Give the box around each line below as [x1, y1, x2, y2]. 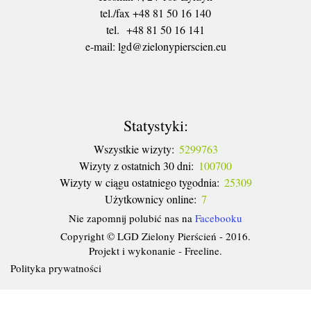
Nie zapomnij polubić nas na [69, 210, 195, 225]
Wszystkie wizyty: [93, 141, 174, 156]
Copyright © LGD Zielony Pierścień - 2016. [60, 228, 251, 243]
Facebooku [195, 210, 242, 225]
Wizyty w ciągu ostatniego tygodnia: [59, 174, 219, 190]
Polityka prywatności [10, 260, 101, 275]
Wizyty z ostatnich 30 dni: [79, 158, 194, 173]
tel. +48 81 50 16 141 [106, 22, 205, 37]
